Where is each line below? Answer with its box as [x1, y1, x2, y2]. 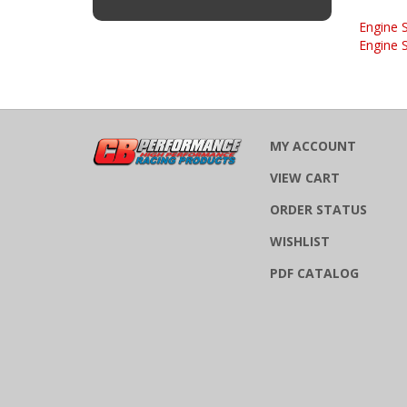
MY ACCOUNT [270, 130, 356, 148]
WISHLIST [270, 225, 330, 243]
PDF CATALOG [270, 257, 359, 275]
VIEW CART [270, 162, 340, 180]
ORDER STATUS [270, 194, 367, 212]
